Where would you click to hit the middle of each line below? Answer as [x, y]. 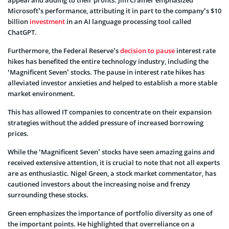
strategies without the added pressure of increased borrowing [106, 122]
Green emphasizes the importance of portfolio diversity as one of [110, 213]
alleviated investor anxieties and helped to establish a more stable [112, 83]
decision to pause [147, 50]
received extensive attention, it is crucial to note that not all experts [114, 162]
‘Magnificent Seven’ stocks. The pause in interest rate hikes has [106, 72]
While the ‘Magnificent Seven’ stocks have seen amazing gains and [111, 152]
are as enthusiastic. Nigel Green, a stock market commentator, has [112, 173]
